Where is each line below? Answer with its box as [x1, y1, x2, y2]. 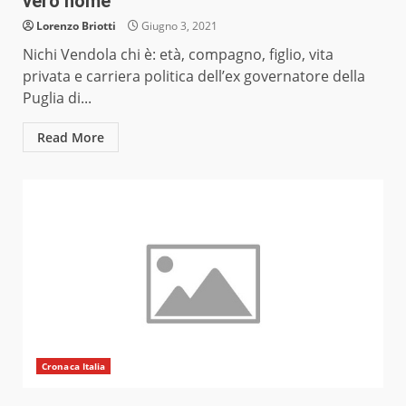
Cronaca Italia [42, 360, 106, 373]
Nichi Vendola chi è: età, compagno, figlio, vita [23, 44, 333, 65]
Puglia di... [23, 88, 92, 109]
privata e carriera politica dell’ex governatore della [23, 66, 365, 87]
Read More [37, 129, 104, 147]
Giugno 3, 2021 [139, 18, 217, 34]
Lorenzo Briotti [36, 18, 116, 34]
